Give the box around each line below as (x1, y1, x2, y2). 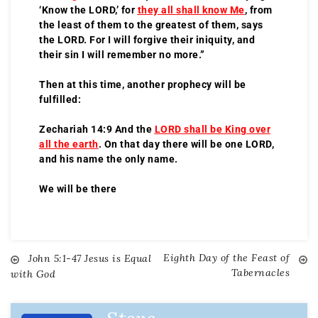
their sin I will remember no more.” (39, 48, 205, 60)
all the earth (39, 138, 99, 150)
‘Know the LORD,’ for (39, 4, 138, 16)
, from (244, 4, 273, 16)
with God (11, 267, 55, 280)
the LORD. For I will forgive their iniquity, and (39, 33, 255, 45)
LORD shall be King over (154, 123, 270, 135)
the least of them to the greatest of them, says (39, 18, 263, 31)
